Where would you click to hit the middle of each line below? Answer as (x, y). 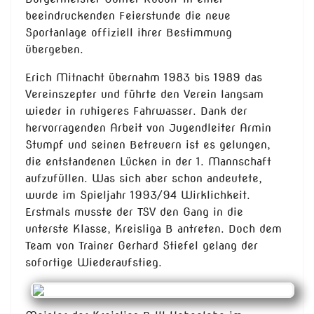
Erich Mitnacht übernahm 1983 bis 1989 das (144, 78)
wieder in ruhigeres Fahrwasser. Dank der (136, 111)
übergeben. (54, 50)
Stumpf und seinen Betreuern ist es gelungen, (148, 145)
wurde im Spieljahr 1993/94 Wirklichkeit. (138, 196)
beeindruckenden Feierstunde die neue (128, 16)
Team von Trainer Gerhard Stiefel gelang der (142, 246)
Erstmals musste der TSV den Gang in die (134, 212)
